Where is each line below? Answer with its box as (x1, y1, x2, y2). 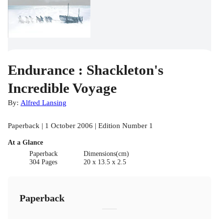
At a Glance (8, 139, 43, 147)
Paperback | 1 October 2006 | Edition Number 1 (8, 121, 153, 130)
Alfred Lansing (21, 98, 66, 107)
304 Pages (29, 158, 58, 166)
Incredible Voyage (8, 80, 117, 96)
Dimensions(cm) (83, 150, 129, 158)
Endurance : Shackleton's (8, 62, 163, 78)
